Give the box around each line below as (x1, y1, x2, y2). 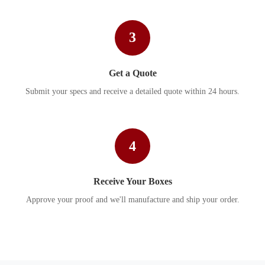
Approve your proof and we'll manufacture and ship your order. (25, 195, 240, 205)
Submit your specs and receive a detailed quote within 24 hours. (25, 87, 240, 96)
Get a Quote (108, 68, 157, 79)
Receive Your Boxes (93, 176, 172, 187)
